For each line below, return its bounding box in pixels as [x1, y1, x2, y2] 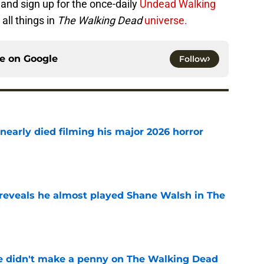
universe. [144, 14, 187, 27]
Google [24, 52, 58, 64]
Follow [179, 53, 207, 64]
